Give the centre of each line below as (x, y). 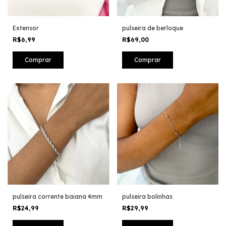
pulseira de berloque (152, 28)
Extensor (26, 28)
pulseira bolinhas (147, 197)
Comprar (147, 60)
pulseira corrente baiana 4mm (58, 197)
